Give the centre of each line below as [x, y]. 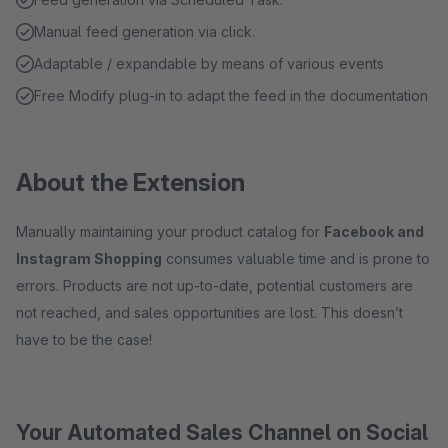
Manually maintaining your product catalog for [170, 231]
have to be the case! [84, 339]
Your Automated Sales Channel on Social [222, 432]
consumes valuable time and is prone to [296, 258]
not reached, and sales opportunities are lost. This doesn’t [209, 312]
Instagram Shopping [89, 258]
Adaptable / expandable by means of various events [209, 63]
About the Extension [130, 182]
